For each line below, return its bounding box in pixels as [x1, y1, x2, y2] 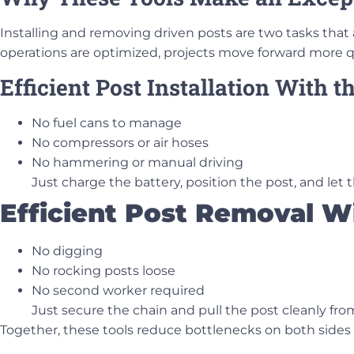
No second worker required [32, 282, 205, 298]
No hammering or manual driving [32, 154, 243, 170]
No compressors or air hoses [32, 134, 209, 150]
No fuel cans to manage [32, 115, 182, 130]
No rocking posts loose [32, 262, 175, 278]
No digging [32, 243, 103, 258]
